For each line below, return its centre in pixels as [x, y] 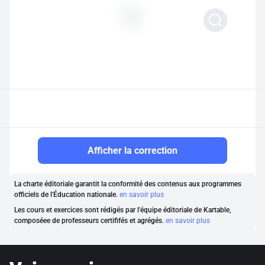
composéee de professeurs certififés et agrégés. [90, 221]
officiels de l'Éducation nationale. [67, 195]
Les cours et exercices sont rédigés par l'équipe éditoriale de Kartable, [123, 210]
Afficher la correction [132, 151]
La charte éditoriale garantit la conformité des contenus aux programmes [128, 184]
